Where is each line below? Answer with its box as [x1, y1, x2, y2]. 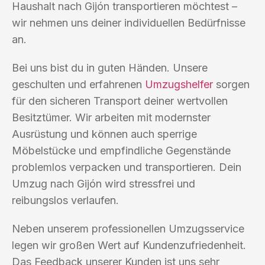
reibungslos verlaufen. [12, 193, 119, 206]
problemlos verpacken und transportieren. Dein [12, 160, 241, 173]
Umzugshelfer [145, 77, 213, 91]
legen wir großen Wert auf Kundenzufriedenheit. [12, 238, 246, 251]
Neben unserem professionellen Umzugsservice [12, 222, 244, 235]
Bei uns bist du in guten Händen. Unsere [12, 61, 208, 74]
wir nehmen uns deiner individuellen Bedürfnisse [12, 16, 245, 29]
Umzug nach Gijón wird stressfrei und [12, 177, 195, 190]
